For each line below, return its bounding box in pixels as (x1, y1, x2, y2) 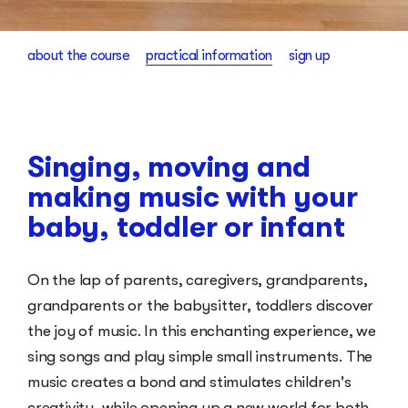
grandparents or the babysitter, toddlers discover (27, 297, 374, 315)
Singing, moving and (27, 150, 311, 185)
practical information (146, 47, 272, 65)
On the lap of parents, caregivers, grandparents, (27, 271, 368, 290)
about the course (27, 47, 129, 65)
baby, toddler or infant (27, 210, 345, 245)
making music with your (27, 180, 358, 215)
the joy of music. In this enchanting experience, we (27, 322, 376, 341)
